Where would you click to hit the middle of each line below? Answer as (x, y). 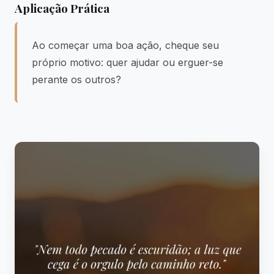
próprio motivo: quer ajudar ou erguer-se (128, 62)
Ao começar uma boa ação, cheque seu (125, 45)
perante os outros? (76, 80)
